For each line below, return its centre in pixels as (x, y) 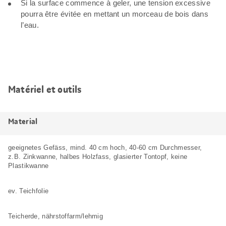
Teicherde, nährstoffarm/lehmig (55, 216)
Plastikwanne (29, 165)
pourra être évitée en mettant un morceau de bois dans (115, 14)
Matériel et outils (45, 89)
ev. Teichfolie (29, 191)
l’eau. (30, 25)
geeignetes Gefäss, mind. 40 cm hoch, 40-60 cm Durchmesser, (105, 147)
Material (23, 121)
